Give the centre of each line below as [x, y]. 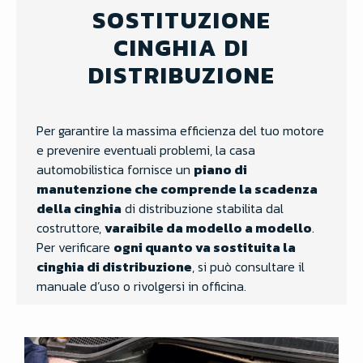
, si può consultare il [248, 266]
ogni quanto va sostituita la [205, 247]
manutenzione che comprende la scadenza [177, 188]
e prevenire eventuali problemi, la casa [146, 149]
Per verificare [75, 247]
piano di [220, 169]
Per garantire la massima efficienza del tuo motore [180, 130]
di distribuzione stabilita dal [203, 208]
